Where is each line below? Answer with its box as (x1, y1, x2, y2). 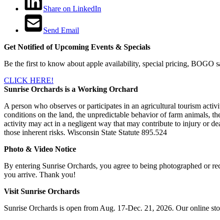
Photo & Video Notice (4, 144, 76, 153)
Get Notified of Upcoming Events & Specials (4, 42, 150, 51)
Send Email (43, 26, 79, 34)
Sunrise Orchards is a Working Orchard (4, 84, 138, 93)
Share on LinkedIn (43, 4, 101, 13)
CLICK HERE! (4, 76, 54, 84)
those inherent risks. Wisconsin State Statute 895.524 (4, 128, 167, 137)
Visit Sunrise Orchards (4, 187, 80, 195)
